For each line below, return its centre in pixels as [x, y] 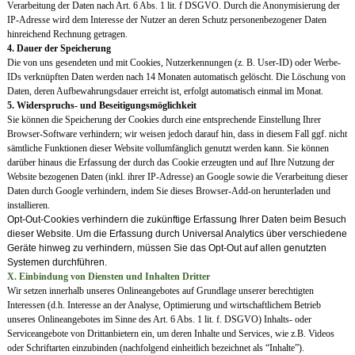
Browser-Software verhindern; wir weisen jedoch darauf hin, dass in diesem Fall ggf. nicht [177, 134]
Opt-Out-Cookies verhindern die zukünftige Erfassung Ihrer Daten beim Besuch [176, 220]
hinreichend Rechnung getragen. [67, 34]
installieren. [28, 206]
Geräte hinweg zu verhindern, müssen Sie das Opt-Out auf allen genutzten [166, 248]
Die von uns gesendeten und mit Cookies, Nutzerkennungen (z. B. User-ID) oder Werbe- [174, 63]
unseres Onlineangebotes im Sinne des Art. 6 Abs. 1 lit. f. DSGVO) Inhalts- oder [159, 320]
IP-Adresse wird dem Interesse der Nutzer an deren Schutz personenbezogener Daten [166, 20]
